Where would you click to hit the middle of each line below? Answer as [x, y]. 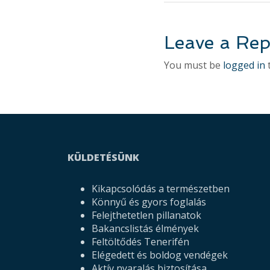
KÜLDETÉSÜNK [103, 157]
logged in [244, 65]
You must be [193, 65]
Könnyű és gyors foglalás [150, 202]
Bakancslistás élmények [145, 228]
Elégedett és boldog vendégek [160, 255]
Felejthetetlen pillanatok [146, 215]
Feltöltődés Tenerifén [142, 242]
